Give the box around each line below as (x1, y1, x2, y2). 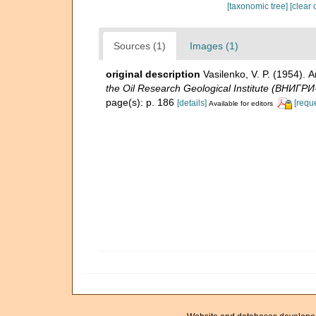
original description (106, 68, 200, 80)
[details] (177, 97, 207, 108)
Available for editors (209, 99, 273, 107)
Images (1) (190, 39, 238, 51)
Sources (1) (114, 39, 166, 51)
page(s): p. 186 (106, 96, 177, 108)
